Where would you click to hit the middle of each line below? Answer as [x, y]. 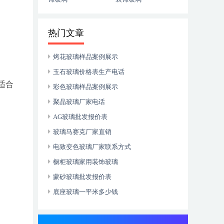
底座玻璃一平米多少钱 [85, 192]
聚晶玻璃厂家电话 [79, 102]
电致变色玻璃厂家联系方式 [92, 147]
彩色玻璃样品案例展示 [85, 87]
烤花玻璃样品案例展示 [85, 57]
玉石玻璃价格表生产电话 [89, 72]
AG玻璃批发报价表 [80, 117]
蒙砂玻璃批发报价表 [82, 177]
